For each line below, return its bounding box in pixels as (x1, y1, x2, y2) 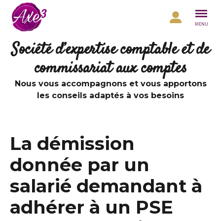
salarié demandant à (10, 175, 202, 197)
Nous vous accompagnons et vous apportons (14, 79, 207, 88)
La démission (10, 133, 135, 154)
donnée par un (10, 154, 149, 176)
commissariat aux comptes (34, 57, 187, 80)
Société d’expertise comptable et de (11, 38, 210, 61)
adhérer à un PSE (10, 196, 173, 218)
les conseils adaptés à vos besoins (37, 91, 184, 100)
